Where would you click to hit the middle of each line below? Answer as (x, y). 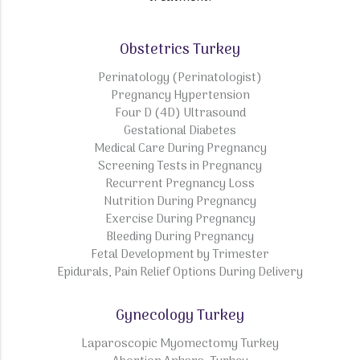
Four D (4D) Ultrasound (180, 114)
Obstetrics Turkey (180, 51)
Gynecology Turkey (180, 317)
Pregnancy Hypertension (180, 96)
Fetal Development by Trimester (180, 255)
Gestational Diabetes (180, 131)
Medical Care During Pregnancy (180, 149)
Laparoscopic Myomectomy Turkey (180, 344)
